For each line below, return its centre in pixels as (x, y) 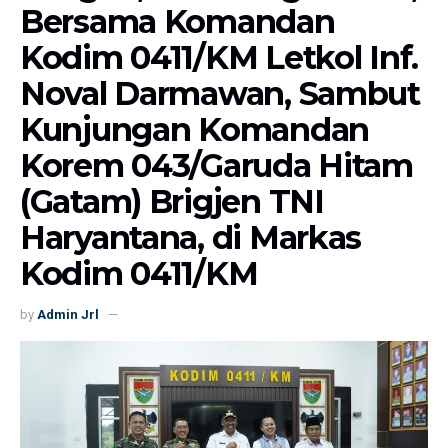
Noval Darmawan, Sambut (220, 93)
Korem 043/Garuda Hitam (216, 165)
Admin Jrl (68, 315)
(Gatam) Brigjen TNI (172, 201)
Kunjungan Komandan (194, 129)
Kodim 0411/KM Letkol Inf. (219, 57)
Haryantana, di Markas (191, 237)
